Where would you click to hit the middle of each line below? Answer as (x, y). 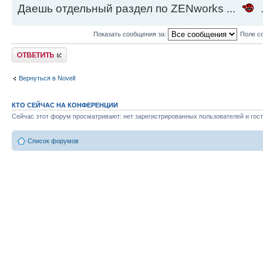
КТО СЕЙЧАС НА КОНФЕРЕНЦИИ (65, 105)
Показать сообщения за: (130, 34)
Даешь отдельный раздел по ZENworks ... (128, 9)
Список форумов (53, 141)
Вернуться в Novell (47, 78)
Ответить (26, 51)
